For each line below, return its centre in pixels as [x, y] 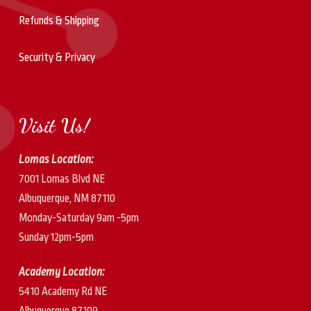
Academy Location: [61, 272]
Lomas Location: [56, 159]
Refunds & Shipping [59, 21]
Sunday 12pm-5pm [56, 237]
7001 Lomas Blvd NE [62, 179]
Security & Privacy [57, 57]
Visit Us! [54, 126]
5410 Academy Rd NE [63, 292]
